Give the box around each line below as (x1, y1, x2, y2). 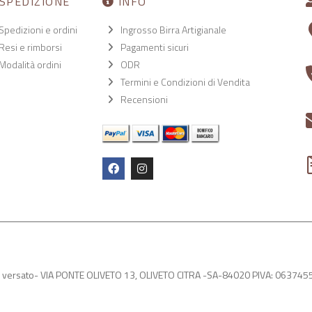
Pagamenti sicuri (120, 40, 189, 55)
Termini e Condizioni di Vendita (120, 75, 250, 90)
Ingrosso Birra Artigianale (120, 22, 226, 38)
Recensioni (120, 92, 168, 107)
